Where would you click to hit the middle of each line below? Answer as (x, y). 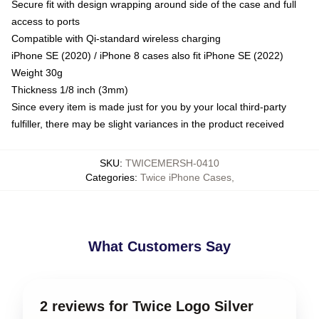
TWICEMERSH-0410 (172, 163)
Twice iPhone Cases (185, 177)
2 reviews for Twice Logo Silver (147, 306)
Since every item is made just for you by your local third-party (149, 106)
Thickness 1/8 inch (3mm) (70, 89)
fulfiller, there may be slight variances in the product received (148, 124)
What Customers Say (159, 246)
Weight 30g (37, 72)
